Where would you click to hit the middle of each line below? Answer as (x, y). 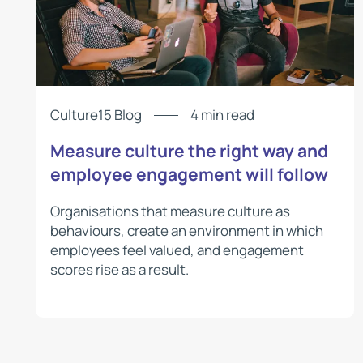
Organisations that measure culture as (171, 211)
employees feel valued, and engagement (177, 250)
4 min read (223, 115)
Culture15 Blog (96, 115)
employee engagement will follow (190, 175)
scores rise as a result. (120, 269)
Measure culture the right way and (190, 151)
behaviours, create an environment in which (187, 230)
